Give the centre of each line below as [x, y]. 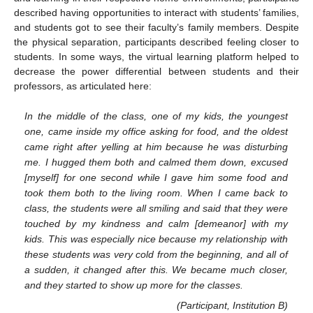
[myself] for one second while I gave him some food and [156, 178]
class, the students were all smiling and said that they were [156, 209]
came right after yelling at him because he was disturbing [156, 147]
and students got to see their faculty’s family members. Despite [156, 27]
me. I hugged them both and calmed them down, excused [156, 162]
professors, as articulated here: [83, 86]
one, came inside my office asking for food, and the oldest [156, 132]
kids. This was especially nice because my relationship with [156, 239]
